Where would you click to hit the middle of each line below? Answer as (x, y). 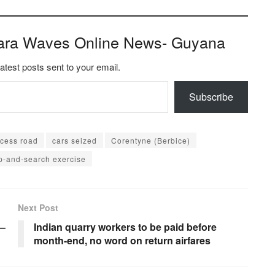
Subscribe (211, 96)
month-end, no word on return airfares (122, 240)
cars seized (75, 140)
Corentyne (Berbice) (151, 140)
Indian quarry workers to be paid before (125, 227)
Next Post (38, 207)
